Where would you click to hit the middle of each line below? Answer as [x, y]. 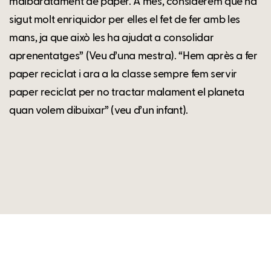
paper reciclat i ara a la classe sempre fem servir [123, 74]
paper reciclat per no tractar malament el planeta [127, 92]
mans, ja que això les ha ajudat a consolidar [112, 38]
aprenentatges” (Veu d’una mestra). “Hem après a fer [133, 56]
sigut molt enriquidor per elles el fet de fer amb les [125, 20]
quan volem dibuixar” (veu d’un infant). [99, 110]
